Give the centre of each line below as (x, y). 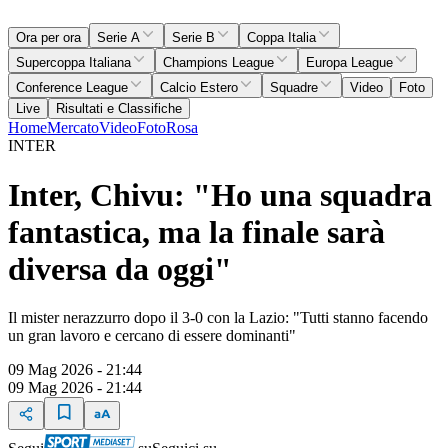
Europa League (349, 63)
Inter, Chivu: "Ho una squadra (220, 194)
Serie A (118, 38)
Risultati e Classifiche (119, 109)
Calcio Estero (199, 88)
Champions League (218, 63)
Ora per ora (48, 38)
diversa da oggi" (120, 268)
